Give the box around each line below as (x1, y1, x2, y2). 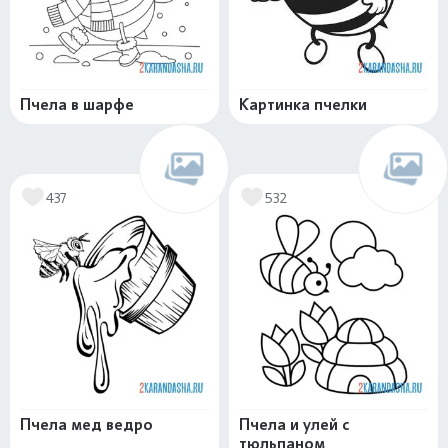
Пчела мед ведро (20, 415, 153, 435)
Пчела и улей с (239, 415, 349, 435)
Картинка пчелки (239, 95, 367, 115)
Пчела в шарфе (20, 95, 134, 115)
